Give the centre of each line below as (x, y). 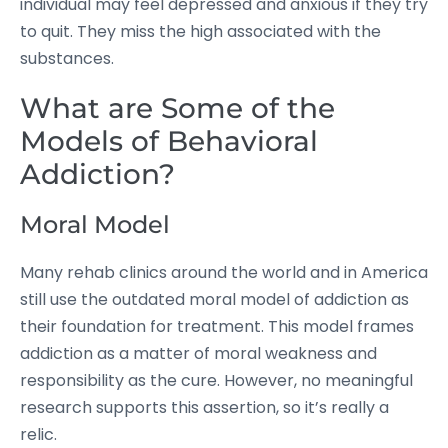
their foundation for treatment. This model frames (217, 326)
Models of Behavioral (169, 141)
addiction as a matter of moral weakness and (198, 353)
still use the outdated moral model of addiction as (214, 299)
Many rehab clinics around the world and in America (224, 272)
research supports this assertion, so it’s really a (204, 407)
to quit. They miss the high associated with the (200, 31)
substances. (67, 58)
